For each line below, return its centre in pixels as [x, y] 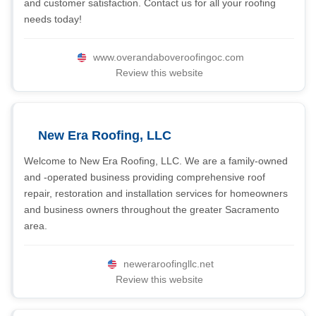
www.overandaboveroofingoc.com [168, 57]
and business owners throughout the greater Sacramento [152, 209]
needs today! [53, 19]
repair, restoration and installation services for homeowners [156, 193]
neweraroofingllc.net [168, 264]
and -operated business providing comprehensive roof [145, 177]
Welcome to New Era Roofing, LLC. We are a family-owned [156, 161]
